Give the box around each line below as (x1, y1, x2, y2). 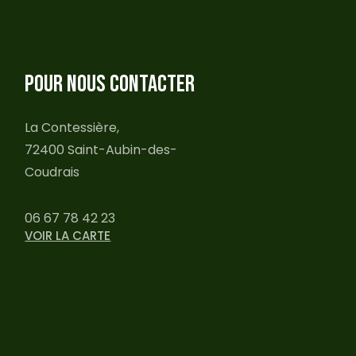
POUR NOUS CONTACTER (25, 70, 195, 99)
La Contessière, (25, 118, 120, 137)
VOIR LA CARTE (25, 227, 111, 244)
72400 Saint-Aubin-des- (25, 141, 178, 159)
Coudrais (25, 163, 80, 181)
